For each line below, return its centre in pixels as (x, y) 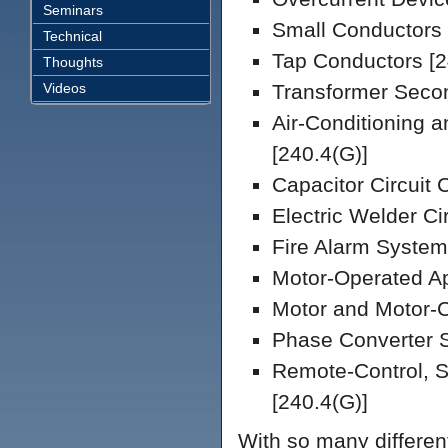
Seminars (73, 10)
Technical (72, 36)
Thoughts (73, 62)
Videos (64, 88)
